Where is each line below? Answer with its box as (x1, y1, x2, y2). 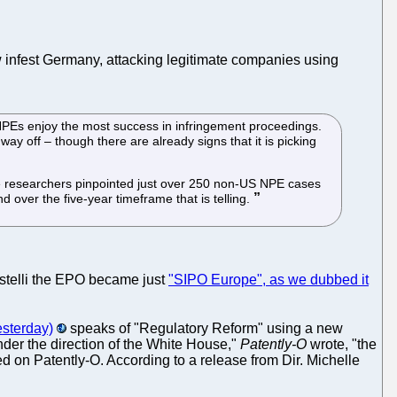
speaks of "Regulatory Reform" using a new (66, 320, 343, 336)
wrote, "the (307, 336, 377, 352)
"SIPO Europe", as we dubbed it (168, 271, 369, 287)
